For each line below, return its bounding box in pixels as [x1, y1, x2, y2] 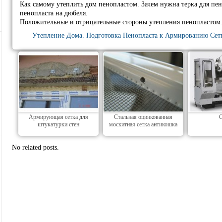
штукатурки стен [37, 121, 79, 128]
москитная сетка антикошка [109, 121, 177, 128]
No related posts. [12, 144, 59, 151]
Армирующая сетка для [28, 113, 88, 120]
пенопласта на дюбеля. [20, 9, 88, 17]
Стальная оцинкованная [113, 113, 172, 120]
